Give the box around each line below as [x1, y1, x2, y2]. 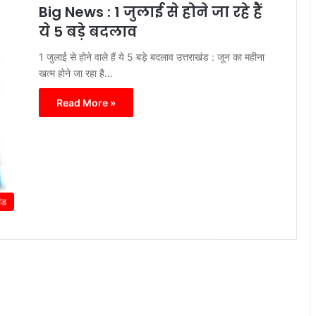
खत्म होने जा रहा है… [39, 67, 113, 80]
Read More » [56, 97, 116, 109]
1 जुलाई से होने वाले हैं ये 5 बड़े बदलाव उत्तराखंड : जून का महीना [39, 51, 265, 63]
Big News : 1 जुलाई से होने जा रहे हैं [39, 2, 262, 23]
